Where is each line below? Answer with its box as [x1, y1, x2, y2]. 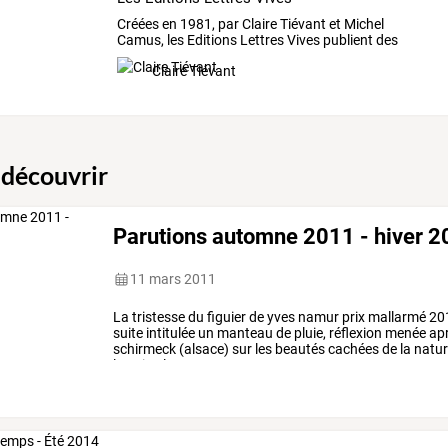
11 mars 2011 [130, 271, 217, 288]
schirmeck [113, 341, 177, 358]
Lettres [236, 32, 284, 49]
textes [116, 48, 155, 65]
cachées [325, 341, 380, 358]
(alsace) [176, 341, 230, 358]
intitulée [143, 325, 196, 342]
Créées [116, 16, 159, 33]
